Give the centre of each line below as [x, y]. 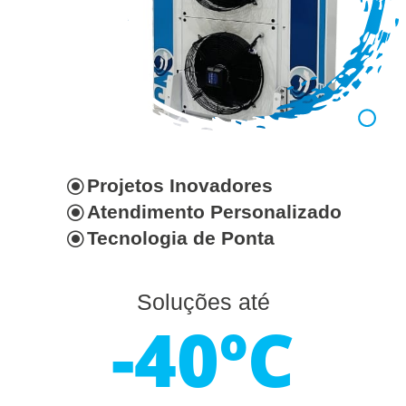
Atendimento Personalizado [214, 211]
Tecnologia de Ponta [181, 237]
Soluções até [203, 303]
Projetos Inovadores [180, 185]
